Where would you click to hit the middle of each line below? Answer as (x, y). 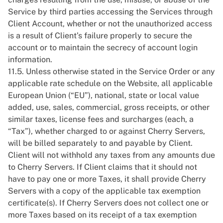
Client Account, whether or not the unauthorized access (110, 24)
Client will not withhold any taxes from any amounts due (111, 155)
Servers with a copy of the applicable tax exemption (104, 191)
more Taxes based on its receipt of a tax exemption (102, 215)
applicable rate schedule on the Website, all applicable (110, 83)
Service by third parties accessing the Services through (110, 12)
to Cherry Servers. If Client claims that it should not (103, 167)
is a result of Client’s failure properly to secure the (100, 36)
